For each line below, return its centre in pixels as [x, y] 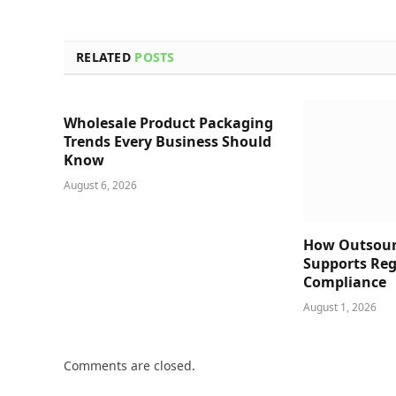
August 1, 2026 [340, 308]
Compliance [345, 282]
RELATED [106, 57]
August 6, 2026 [100, 186]
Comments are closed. [129, 366]
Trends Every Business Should [168, 142]
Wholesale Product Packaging [168, 123]
